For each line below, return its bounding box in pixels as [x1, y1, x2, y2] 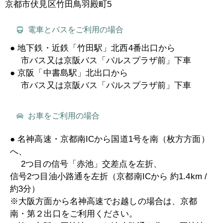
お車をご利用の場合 [27, 111, 100, 120]
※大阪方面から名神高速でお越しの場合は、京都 [10, 196, 198, 206]
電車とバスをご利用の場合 [27, 25, 123, 34]
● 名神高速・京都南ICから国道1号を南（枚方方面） [10, 134, 210, 144]
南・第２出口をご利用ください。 [10, 209, 138, 219]
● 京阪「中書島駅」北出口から [10, 68, 128, 78]
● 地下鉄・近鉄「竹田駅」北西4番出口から [10, 43, 176, 53]
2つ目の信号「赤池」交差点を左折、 [10, 159, 162, 169]
